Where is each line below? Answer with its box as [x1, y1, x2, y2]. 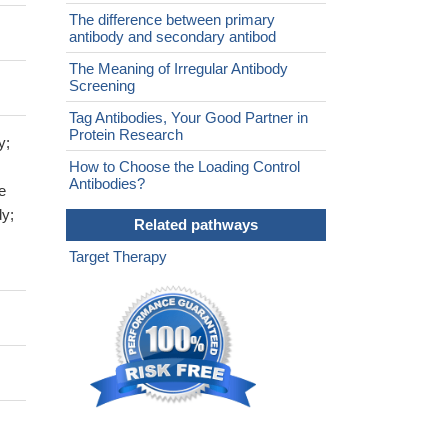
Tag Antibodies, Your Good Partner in [69, 109, 308, 127]
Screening [69, 77, 135, 95]
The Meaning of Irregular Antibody [69, 60, 288, 78]
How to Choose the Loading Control [69, 158, 300, 176]
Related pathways [134, 216, 258, 234]
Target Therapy [69, 248, 167, 266]
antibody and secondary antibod [69, 28, 276, 46]
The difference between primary [69, 11, 275, 29]
